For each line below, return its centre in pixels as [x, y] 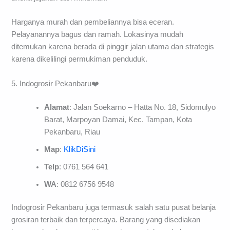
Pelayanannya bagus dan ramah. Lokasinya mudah [98, 35]
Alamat [57, 107]
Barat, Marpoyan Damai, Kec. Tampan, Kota [118, 119]
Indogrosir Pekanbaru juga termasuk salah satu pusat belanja [114, 208]
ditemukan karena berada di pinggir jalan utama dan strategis [113, 47]
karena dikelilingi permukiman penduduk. [80, 59]
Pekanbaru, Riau [72, 132]
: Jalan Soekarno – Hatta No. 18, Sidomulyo [143, 107]
